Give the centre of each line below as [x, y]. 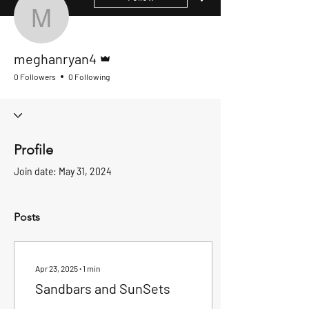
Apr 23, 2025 [57, 268]
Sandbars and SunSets [103, 288]
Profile [33, 150]
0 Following [89, 77]
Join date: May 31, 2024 [63, 171]
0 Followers [35, 77]
